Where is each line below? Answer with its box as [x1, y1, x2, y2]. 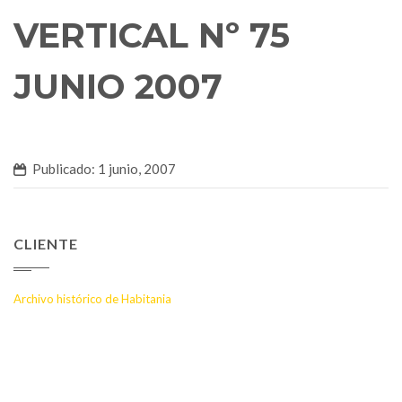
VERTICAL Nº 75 [13, 13, 290, 57]
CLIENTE [13, 234, 78, 252]
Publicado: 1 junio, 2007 [32, 160, 176, 177]
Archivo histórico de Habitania [13, 291, 171, 306]
